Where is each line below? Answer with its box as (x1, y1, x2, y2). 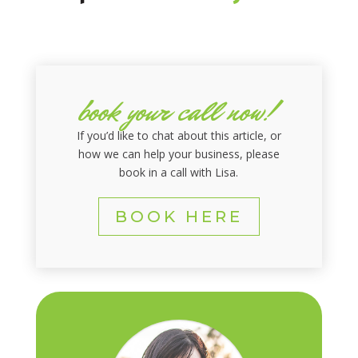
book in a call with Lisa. (119, 164, 239, 180)
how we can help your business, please (78, 145, 280, 161)
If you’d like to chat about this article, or (76, 127, 281, 143)
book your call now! (79, 91, 279, 132)
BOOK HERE (114, 206, 243, 226)
